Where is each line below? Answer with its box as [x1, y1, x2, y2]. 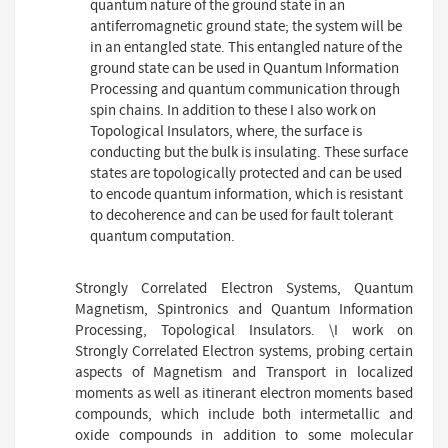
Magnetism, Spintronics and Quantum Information [75, 300, 413, 320]
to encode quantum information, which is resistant [90, 185, 404, 205]
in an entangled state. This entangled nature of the [90, 38, 403, 58]
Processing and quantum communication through [90, 80, 401, 100]
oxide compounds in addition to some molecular [75, 426, 413, 446]
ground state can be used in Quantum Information [90, 59, 400, 79]
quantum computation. [90, 227, 236, 247]
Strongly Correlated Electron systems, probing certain [75, 342, 413, 362]
